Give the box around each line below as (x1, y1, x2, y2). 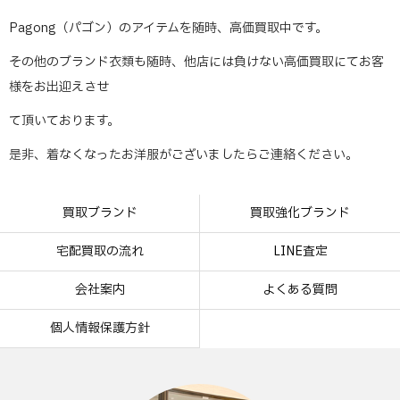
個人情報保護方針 (49, 319, 150, 337)
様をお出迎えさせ (9, 78, 109, 96)
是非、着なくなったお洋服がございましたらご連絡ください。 (9, 146, 358, 164)
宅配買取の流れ (55, 242, 144, 261)
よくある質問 (262, 280, 337, 299)
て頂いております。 (9, 112, 120, 130)
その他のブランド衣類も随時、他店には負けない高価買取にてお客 (9, 53, 384, 71)
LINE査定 (272, 242, 328, 261)
